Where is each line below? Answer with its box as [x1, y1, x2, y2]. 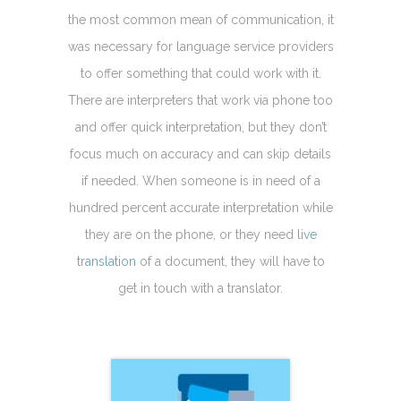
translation [76, 253, 136, 269]
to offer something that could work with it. [80, 65, 321, 81]
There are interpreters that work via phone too [68, 92, 333, 107]
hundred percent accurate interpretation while [68, 200, 333, 215]
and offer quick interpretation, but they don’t [74, 119, 327, 134]
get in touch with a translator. [118, 280, 283, 295]
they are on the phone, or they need [84, 226, 297, 242]
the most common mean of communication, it [67, 12, 334, 27]
